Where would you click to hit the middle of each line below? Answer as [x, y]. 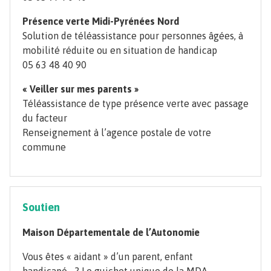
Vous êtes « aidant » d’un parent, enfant [108, 257]
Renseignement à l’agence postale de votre [117, 133]
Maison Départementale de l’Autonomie [111, 233]
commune [44, 147]
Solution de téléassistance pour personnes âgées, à [133, 36]
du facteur [45, 118]
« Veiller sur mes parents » [80, 89]
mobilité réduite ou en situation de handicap [120, 51]
